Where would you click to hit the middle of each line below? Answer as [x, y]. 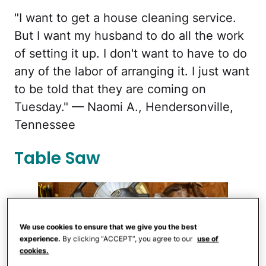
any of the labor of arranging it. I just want [132, 72]
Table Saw [57, 158]
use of [208, 239]
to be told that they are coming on [110, 89]
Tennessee [45, 125]
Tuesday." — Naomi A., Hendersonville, [124, 107]
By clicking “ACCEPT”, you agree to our [128, 239]
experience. [40, 239]
